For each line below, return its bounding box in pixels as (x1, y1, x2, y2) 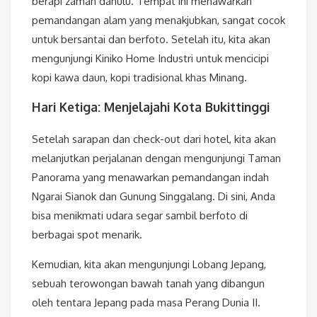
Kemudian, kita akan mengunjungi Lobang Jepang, (32, 257, 266, 271)
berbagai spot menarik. (32, 227, 142, 241)
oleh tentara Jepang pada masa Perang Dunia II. (32, 295, 260, 309)
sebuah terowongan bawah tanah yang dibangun (32, 276, 265, 290)
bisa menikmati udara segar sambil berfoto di (32, 208, 248, 222)
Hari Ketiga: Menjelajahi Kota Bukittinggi (32, 99, 270, 115)
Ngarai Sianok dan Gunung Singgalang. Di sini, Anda (32, 189, 275, 203)
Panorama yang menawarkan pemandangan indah (32, 170, 269, 184)
